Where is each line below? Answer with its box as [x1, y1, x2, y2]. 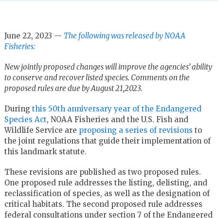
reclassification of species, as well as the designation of [4, 188, 210, 198]
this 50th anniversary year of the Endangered [32, 104, 201, 113]
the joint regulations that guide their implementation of [4, 136, 211, 145]
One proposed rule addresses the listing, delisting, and [4, 178, 207, 187]
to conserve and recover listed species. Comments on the [4, 73, 190, 82]
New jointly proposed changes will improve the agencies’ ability [4, 62, 212, 72]
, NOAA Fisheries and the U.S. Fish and [46, 114, 188, 124]
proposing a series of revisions [78, 125, 193, 135]
